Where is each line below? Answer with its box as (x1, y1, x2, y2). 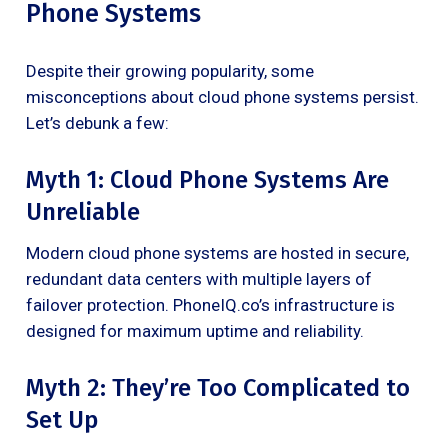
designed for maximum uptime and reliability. (26, 320, 364, 341)
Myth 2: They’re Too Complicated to (26, 373, 410, 402)
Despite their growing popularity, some (26, 60, 314, 81)
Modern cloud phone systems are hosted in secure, (26, 242, 409, 263)
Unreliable (26, 197, 140, 226)
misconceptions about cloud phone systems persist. (26, 86, 419, 107)
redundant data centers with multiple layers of (26, 268, 372, 289)
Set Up (26, 405, 98, 434)
